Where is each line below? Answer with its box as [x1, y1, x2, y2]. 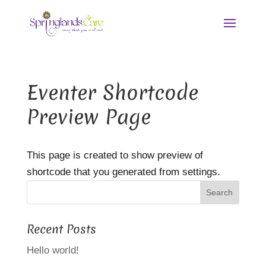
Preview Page [26, 103, 151, 131]
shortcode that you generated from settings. [26, 166, 220, 178]
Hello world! [26, 245, 79, 256]
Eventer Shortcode [26, 79, 198, 106]
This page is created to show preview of [26, 150, 203, 161]
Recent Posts [26, 221, 96, 237]
